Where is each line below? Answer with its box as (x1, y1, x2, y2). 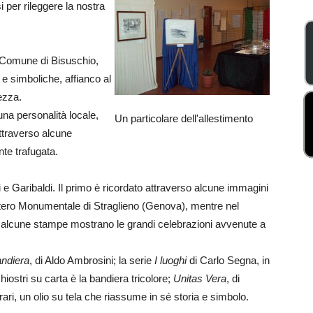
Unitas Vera (173, 272, 226, 284)
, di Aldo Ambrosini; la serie (29, 254, 154, 266)
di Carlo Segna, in (187, 254, 270, 266)
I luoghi (154, 254, 187, 266)
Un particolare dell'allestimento (115, 112, 253, 124)
